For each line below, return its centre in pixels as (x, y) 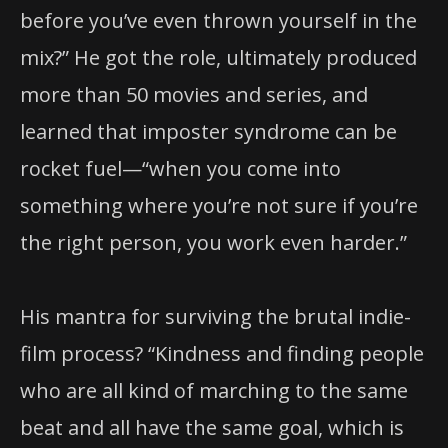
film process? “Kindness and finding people (222, 353)
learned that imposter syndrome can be (208, 131)
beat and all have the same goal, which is (212, 427)
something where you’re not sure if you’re (219, 205)
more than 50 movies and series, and (194, 94)
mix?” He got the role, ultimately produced (218, 57)
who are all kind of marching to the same (214, 390)
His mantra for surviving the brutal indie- (215, 316)
